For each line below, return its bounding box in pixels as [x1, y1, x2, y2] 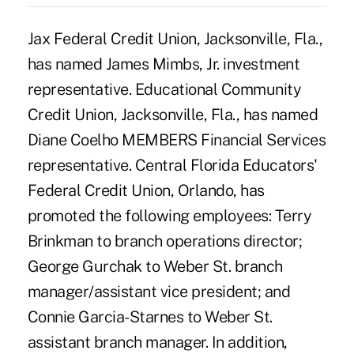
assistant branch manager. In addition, [27, 332, 288, 352]
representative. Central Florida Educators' [27, 155, 318, 175]
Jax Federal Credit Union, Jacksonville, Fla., [27, 28, 323, 48]
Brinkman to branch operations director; [27, 231, 303, 250]
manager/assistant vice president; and [27, 281, 291, 301]
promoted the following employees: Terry [27, 205, 312, 225]
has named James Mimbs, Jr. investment [27, 54, 300, 73]
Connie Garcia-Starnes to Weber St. [27, 307, 273, 326]
